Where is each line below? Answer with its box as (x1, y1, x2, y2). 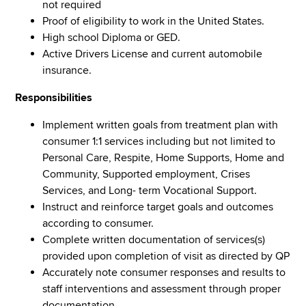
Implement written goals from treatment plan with (42, 117, 279, 132)
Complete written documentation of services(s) (42, 232, 266, 247)
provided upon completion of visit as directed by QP (42, 249, 290, 263)
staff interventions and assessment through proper (42, 281, 281, 296)
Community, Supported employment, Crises (42, 167, 251, 181)
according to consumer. (42, 216, 154, 230)
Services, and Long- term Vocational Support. (42, 183, 258, 197)
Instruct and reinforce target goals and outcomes (42, 199, 274, 214)
